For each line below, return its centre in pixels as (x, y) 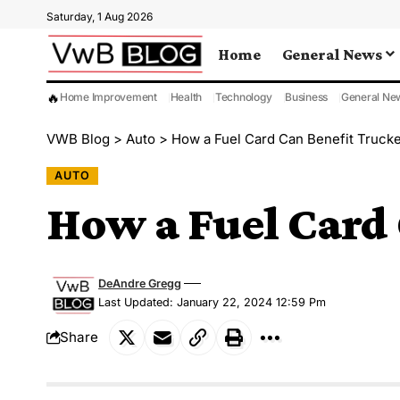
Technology (244, 97)
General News (332, 54)
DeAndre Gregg (140, 283)
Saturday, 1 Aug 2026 (100, 17)
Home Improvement (108, 97)
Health (186, 97)
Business (307, 97)
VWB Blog (78, 139)
